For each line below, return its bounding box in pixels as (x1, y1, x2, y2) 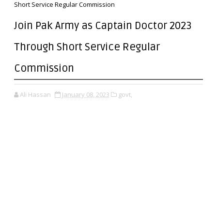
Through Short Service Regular (14, 41, 160, 53)
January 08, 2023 (62, 90, 109, 99)
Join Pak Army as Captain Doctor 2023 (14, 19, 192, 32)
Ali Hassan (19, 90, 51, 99)
